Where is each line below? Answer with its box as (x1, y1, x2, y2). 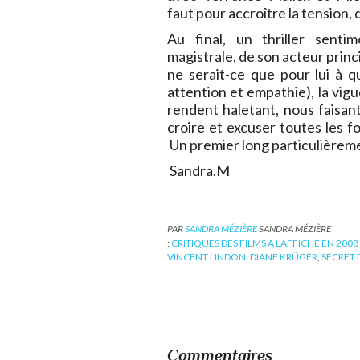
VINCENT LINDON (167, 251, 246, 264)
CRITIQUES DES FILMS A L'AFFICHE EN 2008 (171, 236, 358, 249)
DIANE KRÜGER (250, 251, 317, 264)
